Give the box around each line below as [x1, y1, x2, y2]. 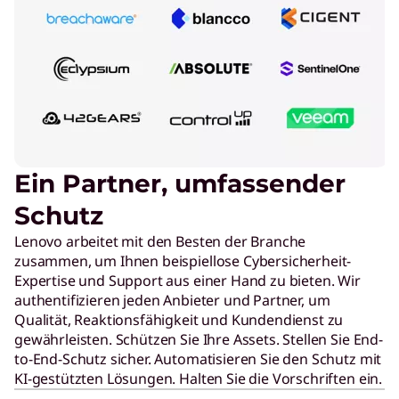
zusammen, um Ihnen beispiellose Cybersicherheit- [14, 250, 352, 271]
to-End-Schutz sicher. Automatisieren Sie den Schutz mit [14, 348, 382, 369]
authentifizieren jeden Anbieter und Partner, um [14, 289, 330, 310]
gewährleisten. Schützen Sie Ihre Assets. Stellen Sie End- [14, 329, 383, 349]
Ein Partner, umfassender [14, 167, 346, 199]
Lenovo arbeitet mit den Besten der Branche [14, 231, 306, 251]
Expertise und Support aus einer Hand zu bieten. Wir [14, 270, 361, 290]
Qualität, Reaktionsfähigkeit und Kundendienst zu [14, 309, 344, 330]
